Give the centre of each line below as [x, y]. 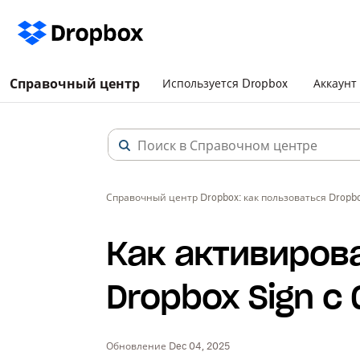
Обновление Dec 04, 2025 [168, 346]
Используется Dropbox [225, 83]
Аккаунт [335, 83]
